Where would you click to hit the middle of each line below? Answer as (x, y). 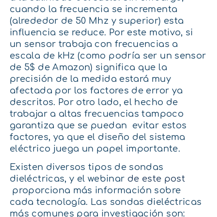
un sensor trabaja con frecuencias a (94, 44)
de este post (156, 179)
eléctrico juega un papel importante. (95, 148)
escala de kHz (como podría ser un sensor (108, 55)
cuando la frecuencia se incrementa (94, 9)
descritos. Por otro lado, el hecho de (94, 102)
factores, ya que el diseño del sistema (98, 137)
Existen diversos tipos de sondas (87, 167)
